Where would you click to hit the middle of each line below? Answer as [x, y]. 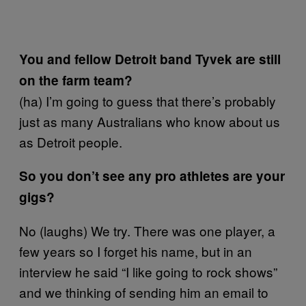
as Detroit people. [71, 141]
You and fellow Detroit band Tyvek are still [150, 59]
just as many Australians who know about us [150, 121]
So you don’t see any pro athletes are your [152, 176]
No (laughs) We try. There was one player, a [147, 230]
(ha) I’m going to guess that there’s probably [148, 100]
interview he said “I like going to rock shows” [148, 271]
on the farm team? [76, 80]
